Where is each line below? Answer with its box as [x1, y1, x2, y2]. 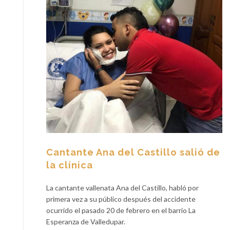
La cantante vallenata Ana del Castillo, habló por [46, 183, 199, 193]
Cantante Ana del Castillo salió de [46, 147, 220, 158]
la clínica [46, 160, 93, 171]
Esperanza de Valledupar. [46, 217, 125, 226]
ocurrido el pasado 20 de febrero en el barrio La [46, 206, 196, 215]
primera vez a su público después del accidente [46, 195, 196, 204]
